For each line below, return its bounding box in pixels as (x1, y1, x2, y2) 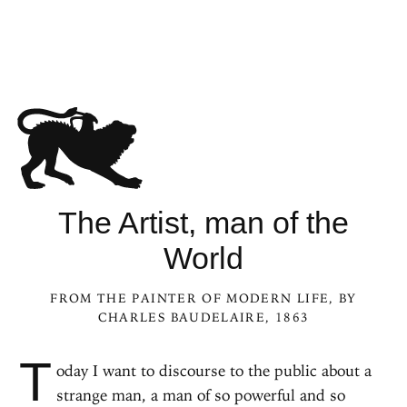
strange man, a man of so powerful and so (55, 385, 345, 404)
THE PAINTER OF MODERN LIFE (96, 290, 330, 306)
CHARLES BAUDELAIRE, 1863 (97, 309, 310, 325)
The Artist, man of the (58, 205, 349, 240)
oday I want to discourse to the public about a (55, 361, 372, 380)
